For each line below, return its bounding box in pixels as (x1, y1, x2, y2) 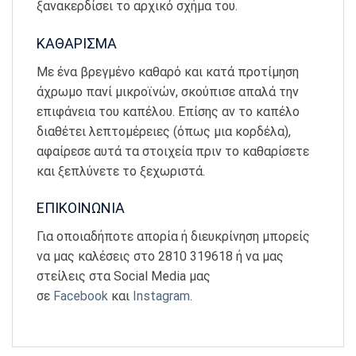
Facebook (53, 288, 108, 304)
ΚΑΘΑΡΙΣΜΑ (37, 34, 117, 52)
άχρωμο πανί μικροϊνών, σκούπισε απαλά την (37, 83, 299, 99)
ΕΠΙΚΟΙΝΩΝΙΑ (37, 199, 125, 217)
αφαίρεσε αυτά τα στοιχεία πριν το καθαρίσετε (37, 143, 309, 159)
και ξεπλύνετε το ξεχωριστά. (37, 163, 205, 179)
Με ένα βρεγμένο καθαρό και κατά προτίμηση (37, 64, 299, 79)
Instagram (133, 288, 190, 304)
